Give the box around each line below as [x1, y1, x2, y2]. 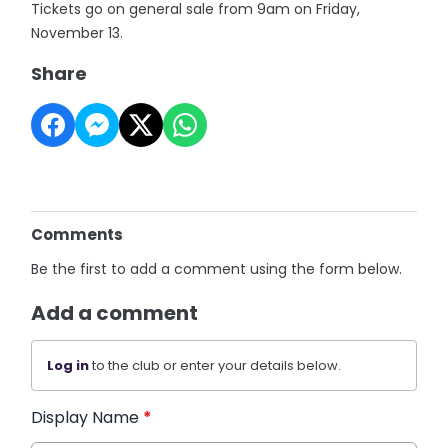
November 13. [31, 23, 124, 43]
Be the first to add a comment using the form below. [31, 259, 403, 279]
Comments [31, 224, 124, 245]
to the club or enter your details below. [89, 356, 342, 375]
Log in [47, 356, 90, 375]
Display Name [31, 406, 144, 429]
